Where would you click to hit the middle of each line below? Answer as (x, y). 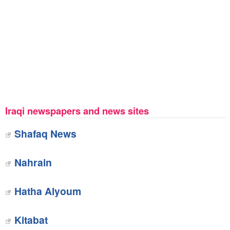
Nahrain (33, 162)
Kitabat (31, 220)
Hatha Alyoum (47, 191)
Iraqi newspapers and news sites (77, 111)
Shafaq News (45, 133)
